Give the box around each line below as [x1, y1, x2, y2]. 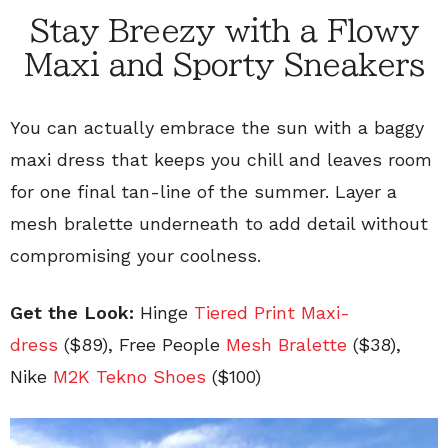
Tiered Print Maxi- [194, 302, 350, 324]
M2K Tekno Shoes [53, 366, 206, 388]
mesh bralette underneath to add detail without [10, 213, 428, 235]
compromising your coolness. [10, 245, 261, 267]
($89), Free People [58, 334, 226, 356]
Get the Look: [10, 302, 134, 324]
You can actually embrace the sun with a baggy [10, 117, 424, 139]
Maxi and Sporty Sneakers [24, 50, 424, 81]
